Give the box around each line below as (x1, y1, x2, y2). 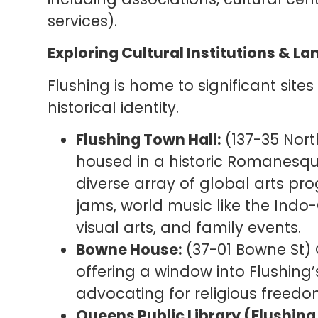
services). (48, 10, 118, 31)
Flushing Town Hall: (76, 128, 221, 150)
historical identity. (48, 97, 180, 118)
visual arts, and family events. (76, 216, 302, 238)
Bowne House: (76, 238, 182, 260)
